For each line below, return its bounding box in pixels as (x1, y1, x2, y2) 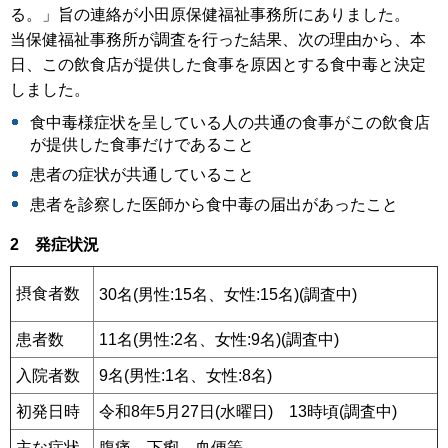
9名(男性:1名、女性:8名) (99, 367, 272, 385)
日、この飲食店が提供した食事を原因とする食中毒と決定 (10, 56, 426, 74)
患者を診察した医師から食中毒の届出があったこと (30, 195, 398, 213)
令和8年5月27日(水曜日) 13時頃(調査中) (99, 403, 397, 421)
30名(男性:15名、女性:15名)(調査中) (99, 285, 357, 303)
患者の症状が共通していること (30, 165, 254, 183)
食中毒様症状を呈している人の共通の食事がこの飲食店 (30, 113, 430, 131)
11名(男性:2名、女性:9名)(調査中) (99, 331, 339, 349)
